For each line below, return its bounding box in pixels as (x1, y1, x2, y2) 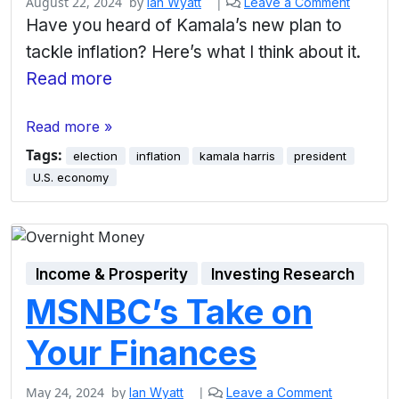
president (294, 149, 347, 164)
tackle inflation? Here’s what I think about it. (26, 42, 361, 63)
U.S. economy (33, 170, 110, 185)
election (73, 149, 118, 164)
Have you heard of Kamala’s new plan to (26, 15, 342, 37)
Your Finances (26, 332, 256, 374)
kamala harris (199, 149, 276, 164)
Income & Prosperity (36, 265, 189, 284)
